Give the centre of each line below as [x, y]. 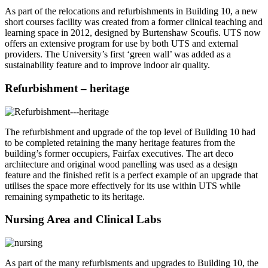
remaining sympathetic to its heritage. [75, 196]
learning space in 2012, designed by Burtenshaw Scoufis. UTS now [133, 33]
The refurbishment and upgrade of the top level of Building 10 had [130, 132]
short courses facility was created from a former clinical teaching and [134, 22]
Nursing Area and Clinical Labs [83, 220]
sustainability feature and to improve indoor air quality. [107, 65]
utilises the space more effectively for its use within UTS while [123, 185]
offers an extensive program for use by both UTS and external [121, 44]
